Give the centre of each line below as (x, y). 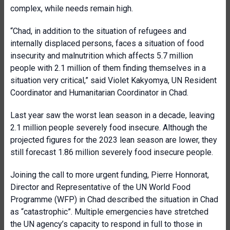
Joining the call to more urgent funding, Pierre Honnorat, (110, 175)
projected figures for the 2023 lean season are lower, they (114, 140)
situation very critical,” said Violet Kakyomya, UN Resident (113, 80)
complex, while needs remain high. (72, 8)
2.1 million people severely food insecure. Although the (109, 128)
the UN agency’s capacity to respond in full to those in (106, 224)
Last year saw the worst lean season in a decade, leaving (112, 115)
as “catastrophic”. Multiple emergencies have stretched (109, 212)
